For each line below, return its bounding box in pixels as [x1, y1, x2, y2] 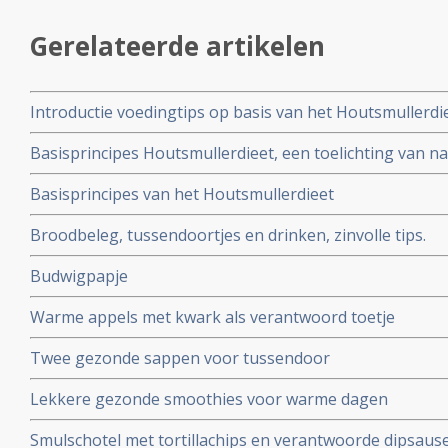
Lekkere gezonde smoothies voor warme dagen [30, 388, 388, 410]
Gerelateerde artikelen [30, 28, 325, 64]
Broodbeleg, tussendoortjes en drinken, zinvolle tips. [30, 224, 426, 246]
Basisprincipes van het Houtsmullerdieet [30, 183, 334, 205]
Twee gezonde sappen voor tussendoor [30, 347, 330, 369]
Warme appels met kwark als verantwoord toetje [30, 306, 395, 328]
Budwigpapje [30, 265, 128, 287]
